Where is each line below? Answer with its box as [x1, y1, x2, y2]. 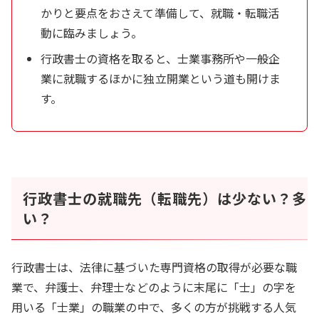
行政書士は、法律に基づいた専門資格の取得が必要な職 [11, 258, 298, 276]
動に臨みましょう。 [41, 24, 143, 42]
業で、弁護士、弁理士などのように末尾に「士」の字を [11, 278, 297, 296]
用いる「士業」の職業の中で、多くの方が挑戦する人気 [11, 298, 297, 316]
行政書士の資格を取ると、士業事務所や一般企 [41, 50, 281, 68]
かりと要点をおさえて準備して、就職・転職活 [41, 4, 280, 22]
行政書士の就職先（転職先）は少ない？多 [23, 188, 307, 209]
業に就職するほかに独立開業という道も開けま [41, 70, 281, 88]
